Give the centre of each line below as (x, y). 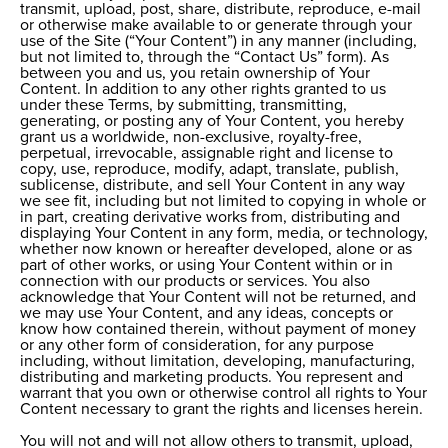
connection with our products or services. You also (195, 281)
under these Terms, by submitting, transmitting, (183, 105)
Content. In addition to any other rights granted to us (203, 89)
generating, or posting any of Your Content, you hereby (212, 121)
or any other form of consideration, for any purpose (197, 345)
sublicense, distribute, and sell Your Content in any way (212, 185)
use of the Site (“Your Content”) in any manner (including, (218, 41)
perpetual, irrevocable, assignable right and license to (206, 153)
